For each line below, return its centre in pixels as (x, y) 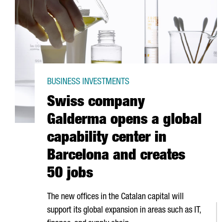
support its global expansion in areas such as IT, (124, 211)
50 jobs (70, 174)
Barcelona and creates (116, 157)
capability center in (107, 139)
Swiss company (96, 103)
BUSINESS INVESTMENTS (88, 82)
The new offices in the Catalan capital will (115, 197)
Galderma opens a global (124, 121)
